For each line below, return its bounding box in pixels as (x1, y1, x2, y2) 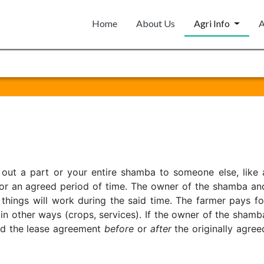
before (104, 223, 134, 235)
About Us (136, 18, 176, 29)
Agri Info (194, 18, 232, 29)
